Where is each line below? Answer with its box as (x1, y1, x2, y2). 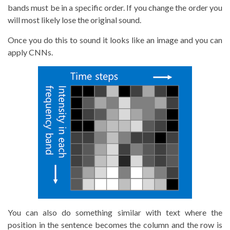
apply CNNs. (8, 47, 53, 57)
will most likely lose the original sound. (8, 14, 141, 25)
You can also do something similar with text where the (8, 207, 222, 217)
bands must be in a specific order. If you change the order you (8, 2, 222, 12)
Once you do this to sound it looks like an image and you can (8, 34, 222, 45)
